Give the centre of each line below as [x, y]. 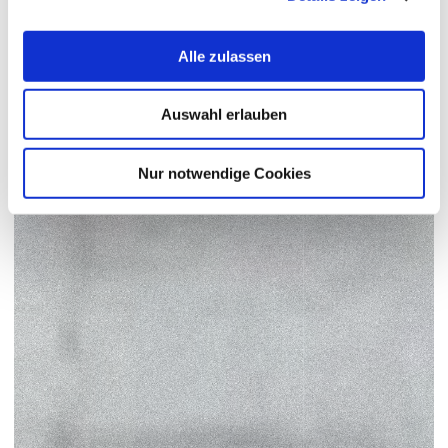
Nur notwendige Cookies [224, 173]
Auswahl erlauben [224, 114]
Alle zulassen [224, 56]
